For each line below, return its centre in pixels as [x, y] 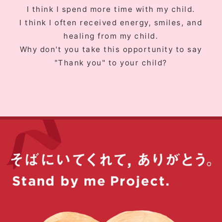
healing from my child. [111, 36]
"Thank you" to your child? [111, 63]
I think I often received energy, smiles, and [111, 23]
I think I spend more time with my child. [111, 9]
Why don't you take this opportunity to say [111, 50]
